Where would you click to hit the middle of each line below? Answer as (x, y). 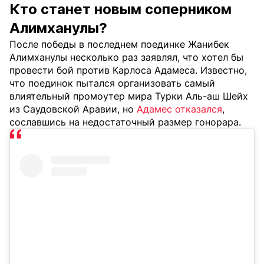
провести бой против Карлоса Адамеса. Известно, (128, 70)
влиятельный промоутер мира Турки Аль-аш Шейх (129, 96)
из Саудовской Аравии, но (73, 109)
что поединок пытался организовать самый (112, 83)
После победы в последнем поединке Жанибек (119, 44)
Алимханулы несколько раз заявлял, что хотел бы (126, 57)
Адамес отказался (179, 109)
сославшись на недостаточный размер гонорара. (125, 122)
